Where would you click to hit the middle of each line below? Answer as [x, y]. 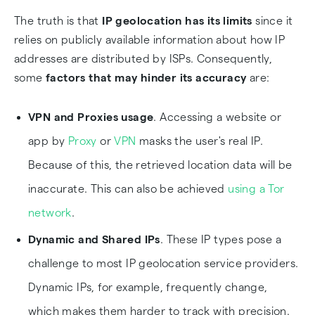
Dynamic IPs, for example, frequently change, [148, 287]
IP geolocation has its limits [177, 21]
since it [272, 21]
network [50, 213]
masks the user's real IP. [200, 141]
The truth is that [58, 21]
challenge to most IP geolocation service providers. [163, 263]
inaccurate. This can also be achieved [128, 189]
